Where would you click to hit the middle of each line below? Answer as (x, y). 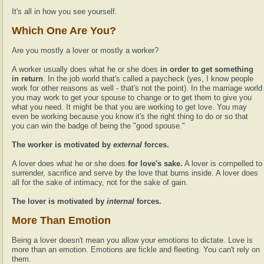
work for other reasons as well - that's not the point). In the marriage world (137, 88)
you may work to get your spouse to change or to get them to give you (132, 98)
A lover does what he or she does (69, 164)
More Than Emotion (61, 220)
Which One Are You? (64, 31)
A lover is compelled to (222, 164)
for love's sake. (154, 164)
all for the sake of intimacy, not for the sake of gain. (100, 182)
